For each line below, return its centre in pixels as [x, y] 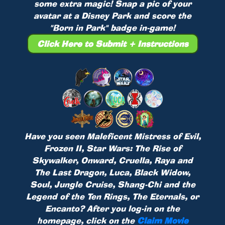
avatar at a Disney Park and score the [113, 15]
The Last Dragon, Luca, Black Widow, [113, 173]
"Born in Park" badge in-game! [113, 27]
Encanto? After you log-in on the [113, 209]
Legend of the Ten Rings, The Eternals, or [113, 197]
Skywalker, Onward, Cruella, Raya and [113, 160]
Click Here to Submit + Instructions [113, 43]
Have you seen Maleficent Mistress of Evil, [113, 136]
